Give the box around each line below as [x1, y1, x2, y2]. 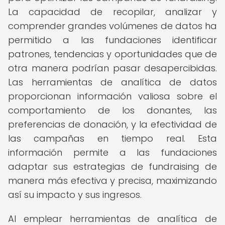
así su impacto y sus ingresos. [8, 188, 142, 201]
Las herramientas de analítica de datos [8, 76, 217, 88]
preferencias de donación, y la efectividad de [8, 118, 217, 131]
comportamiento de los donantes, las [8, 104, 217, 117]
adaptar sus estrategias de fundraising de [8, 160, 217, 173]
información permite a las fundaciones [8, 146, 217, 159]
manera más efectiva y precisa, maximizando [8, 174, 217, 187]
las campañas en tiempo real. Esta [8, 132, 217, 145]
